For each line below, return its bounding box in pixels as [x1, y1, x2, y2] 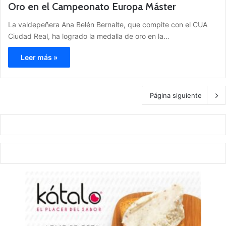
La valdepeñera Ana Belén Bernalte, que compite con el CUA [8, 20, 207, 29]
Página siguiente [150, 91, 202, 99]
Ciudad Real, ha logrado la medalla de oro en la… [8, 31, 169, 40]
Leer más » [21, 52, 58, 62]
